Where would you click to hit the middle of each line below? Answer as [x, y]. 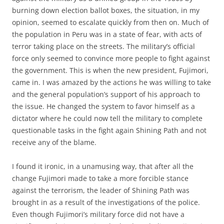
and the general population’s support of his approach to [106, 94]
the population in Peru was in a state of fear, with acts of [107, 34]
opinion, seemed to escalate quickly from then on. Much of [110, 22]
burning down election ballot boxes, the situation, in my [106, 10]
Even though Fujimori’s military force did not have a [98, 214]
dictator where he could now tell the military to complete [107, 118]
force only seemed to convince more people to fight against [111, 58]
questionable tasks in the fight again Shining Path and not [109, 130]
